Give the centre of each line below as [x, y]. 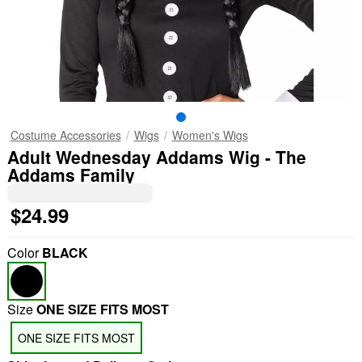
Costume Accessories [65, 135]
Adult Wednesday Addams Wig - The [156, 157]
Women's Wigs [210, 135]
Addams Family [71, 175]
